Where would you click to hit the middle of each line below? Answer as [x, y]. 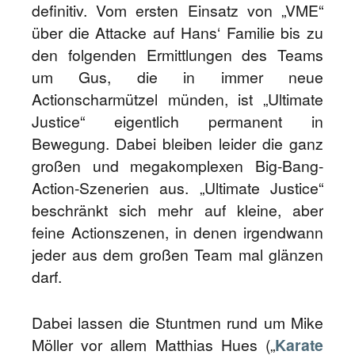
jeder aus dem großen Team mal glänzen [177, 254]
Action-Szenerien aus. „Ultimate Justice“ [177, 188]
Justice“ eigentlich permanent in [177, 121]
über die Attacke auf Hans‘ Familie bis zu [177, 32]
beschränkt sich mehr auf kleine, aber [177, 210]
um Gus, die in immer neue [177, 77]
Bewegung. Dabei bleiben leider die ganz [177, 143]
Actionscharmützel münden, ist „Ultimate [177, 99]
